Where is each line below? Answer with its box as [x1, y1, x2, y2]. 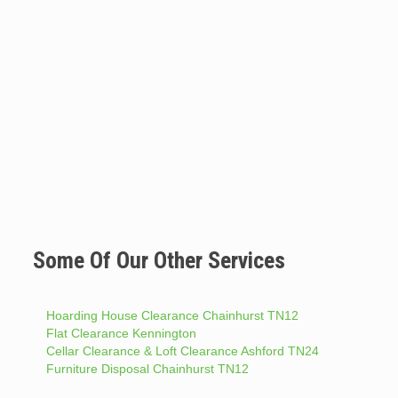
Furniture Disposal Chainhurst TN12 [45, 361, 249, 376]
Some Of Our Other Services [32, 246, 285, 274]
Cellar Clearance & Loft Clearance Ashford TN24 [45, 343, 319, 358]
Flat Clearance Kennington [45, 325, 196, 340]
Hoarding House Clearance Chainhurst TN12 [45, 307, 298, 322]
